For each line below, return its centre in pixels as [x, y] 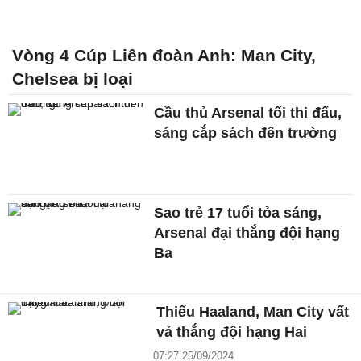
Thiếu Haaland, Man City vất [253, 312]
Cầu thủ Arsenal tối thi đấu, [248, 112]
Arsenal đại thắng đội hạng [247, 232]
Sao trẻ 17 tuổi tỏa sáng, [238, 212]
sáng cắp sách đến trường [246, 133]
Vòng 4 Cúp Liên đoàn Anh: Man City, [164, 55]
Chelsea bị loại [73, 78]
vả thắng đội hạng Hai [232, 332]
